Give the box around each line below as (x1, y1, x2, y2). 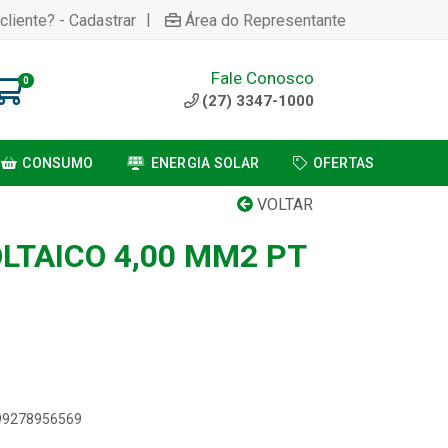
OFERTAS (312, 155, 375, 171)
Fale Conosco (211, 67, 314, 88)
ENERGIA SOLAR (150, 155, 260, 171)
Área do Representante (185, 10, 346, 30)
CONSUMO (22, 155, 94, 171)
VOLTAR (253, 195, 313, 214)
